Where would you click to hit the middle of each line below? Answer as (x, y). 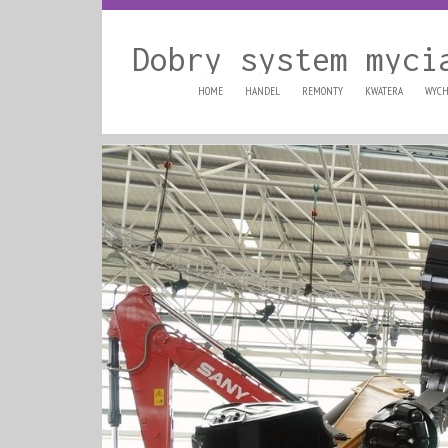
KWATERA (384, 91)
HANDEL (262, 91)
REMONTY (322, 91)
